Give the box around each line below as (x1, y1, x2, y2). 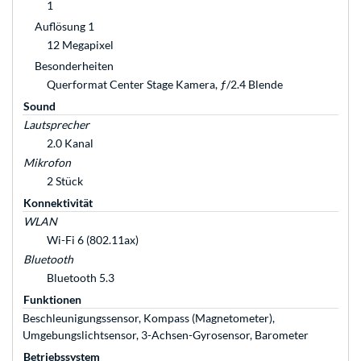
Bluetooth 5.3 (47, 271, 114, 285)
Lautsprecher (23, 118, 89, 132)
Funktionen (23, 293, 81, 307)
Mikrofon (23, 156, 71, 170)
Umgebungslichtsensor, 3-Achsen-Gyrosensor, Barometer (23, 328, 309, 342)
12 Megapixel (47, 38, 114, 52)
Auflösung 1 (35, 19, 94, 34)
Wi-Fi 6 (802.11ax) (47, 233, 139, 247)
